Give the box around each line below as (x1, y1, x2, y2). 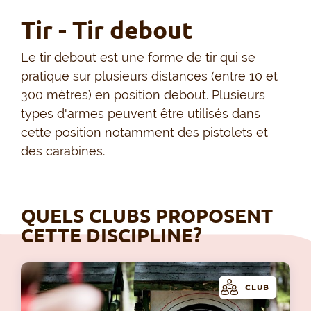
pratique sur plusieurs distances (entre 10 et (21, 68, 278, 83)
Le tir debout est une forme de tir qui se (21, 49, 255, 65)
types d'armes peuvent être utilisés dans (21, 106, 260, 121)
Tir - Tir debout (21, 15, 193, 44)
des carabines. (21, 143, 105, 158)
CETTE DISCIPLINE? (21, 224, 202, 246)
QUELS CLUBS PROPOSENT (21, 204, 273, 226)
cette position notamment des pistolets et (21, 124, 268, 140)
